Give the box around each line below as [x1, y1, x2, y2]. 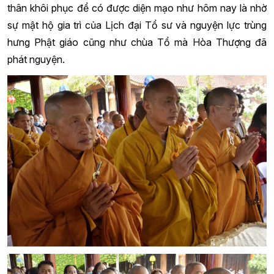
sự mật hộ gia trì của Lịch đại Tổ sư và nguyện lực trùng [7, 18, 267, 31]
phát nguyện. [7, 53, 65, 65]
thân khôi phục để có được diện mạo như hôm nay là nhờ [7, 1, 267, 14]
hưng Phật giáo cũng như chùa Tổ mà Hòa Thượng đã [7, 35, 267, 48]
